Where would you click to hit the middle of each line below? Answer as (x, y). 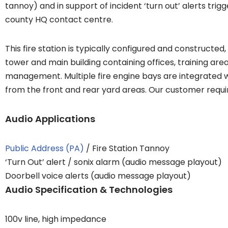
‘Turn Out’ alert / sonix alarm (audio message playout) (113, 162)
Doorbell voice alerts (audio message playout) (98, 176)
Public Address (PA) (45, 149)
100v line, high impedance (56, 219)
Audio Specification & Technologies (89, 190)
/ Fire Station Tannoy (127, 149)
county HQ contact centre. (59, 20)
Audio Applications (50, 119)
